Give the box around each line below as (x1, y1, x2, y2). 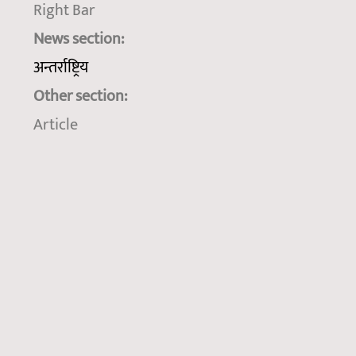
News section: (33, 25, 127, 52)
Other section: (33, 82, 130, 110)
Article (33, 110, 78, 138)
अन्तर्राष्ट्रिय (33, 53, 88, 81)
